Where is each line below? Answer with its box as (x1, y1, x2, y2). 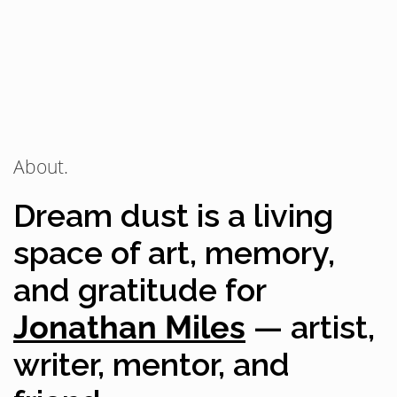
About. (13, 154, 68, 180)
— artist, (245, 308, 375, 346)
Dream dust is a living (13, 197, 333, 235)
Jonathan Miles (13, 308, 245, 346)
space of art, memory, (13, 234, 335, 272)
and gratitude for (13, 271, 266, 309)
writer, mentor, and (13, 346, 290, 384)
